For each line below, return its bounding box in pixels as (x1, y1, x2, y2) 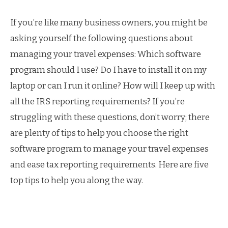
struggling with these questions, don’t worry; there (10, 112, 210, 123)
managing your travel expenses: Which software (10, 49, 201, 60)
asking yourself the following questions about (10, 33, 193, 44)
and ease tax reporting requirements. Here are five (10, 159, 209, 170)
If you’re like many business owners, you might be (10, 17, 208, 28)
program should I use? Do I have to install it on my (10, 65, 207, 75)
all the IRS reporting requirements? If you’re (10, 96, 185, 107)
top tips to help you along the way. (10, 175, 143, 186)
